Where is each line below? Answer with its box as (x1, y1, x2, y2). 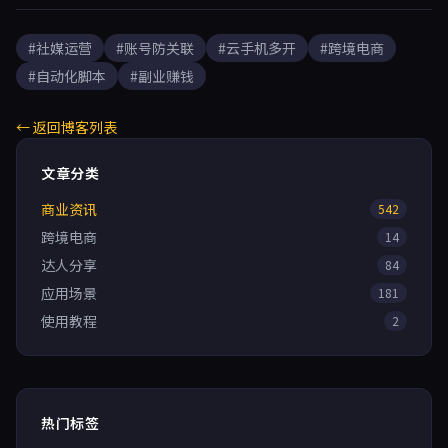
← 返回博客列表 (16, 117, 117, 137)
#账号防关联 (116, 38, 194, 58)
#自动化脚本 (28, 66, 106, 86)
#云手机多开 (218, 38, 296, 58)
